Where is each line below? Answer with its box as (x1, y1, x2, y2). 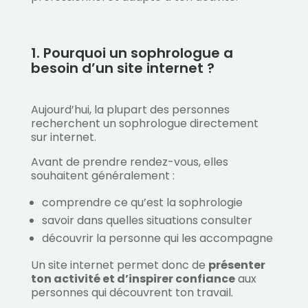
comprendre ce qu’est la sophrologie (41, 195, 243, 211)
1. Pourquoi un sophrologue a (30, 43, 233, 63)
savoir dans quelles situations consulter (41, 212, 252, 229)
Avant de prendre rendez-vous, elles (30, 154, 228, 170)
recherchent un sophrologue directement (30, 115, 258, 132)
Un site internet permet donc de (30, 257, 208, 274)
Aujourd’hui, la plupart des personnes (30, 102, 230, 118)
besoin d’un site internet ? (30, 58, 214, 78)
